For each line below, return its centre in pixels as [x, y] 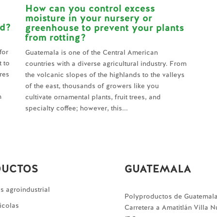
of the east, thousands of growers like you [92, 85]
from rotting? [55, 37]
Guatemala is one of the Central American [91, 52]
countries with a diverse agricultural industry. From [106, 63]
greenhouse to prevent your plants [104, 27]
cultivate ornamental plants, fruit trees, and [93, 97]
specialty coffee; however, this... [76, 108]
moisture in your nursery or [88, 18]
